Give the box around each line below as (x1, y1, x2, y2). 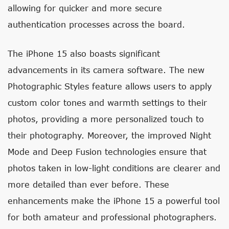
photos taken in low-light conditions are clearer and (8, 163, 220, 173)
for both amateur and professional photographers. (8, 212, 217, 222)
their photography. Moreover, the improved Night (8, 130, 211, 140)
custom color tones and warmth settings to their (8, 98, 207, 107)
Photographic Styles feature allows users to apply (8, 81, 212, 91)
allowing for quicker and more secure (8, 3, 162, 13)
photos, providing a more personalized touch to (8, 114, 204, 124)
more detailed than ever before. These (8, 179, 169, 189)
